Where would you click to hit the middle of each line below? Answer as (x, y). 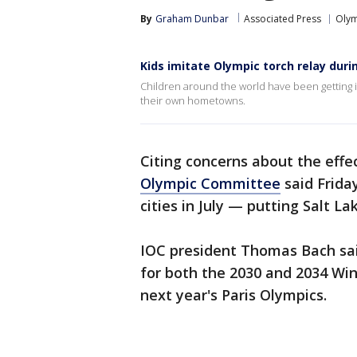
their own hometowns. (193, 100)
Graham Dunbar (192, 19)
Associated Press (282, 19)
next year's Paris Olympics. (233, 295)
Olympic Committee (210, 183)
